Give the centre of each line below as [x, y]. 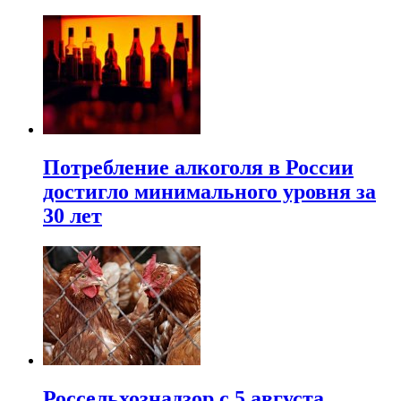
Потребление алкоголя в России [198, 167]
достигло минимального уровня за [209, 191]
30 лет [73, 215]
